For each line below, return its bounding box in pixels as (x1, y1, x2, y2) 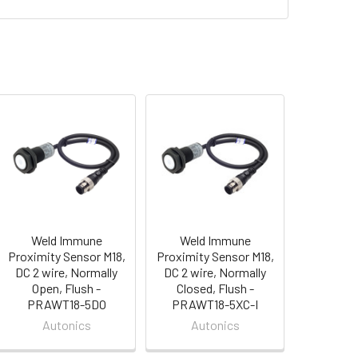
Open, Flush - (32, 280, 101, 296)
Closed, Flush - (176, 280, 254, 296)
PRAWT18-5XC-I (172, 296, 259, 312)
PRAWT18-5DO (26, 296, 106, 312)
